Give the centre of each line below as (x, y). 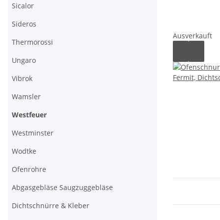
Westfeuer (29, 115)
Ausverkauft (192, 36)
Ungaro (24, 60)
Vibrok (22, 78)
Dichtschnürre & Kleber (51, 206)
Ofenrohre (29, 169)
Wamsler (26, 96)
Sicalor (23, 6)
